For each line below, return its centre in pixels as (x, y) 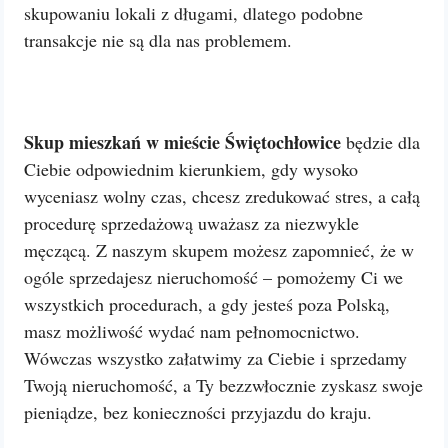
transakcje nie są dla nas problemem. (158, 40)
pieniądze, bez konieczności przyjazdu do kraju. (198, 412)
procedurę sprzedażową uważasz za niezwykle (191, 223)
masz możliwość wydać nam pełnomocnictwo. (192, 331)
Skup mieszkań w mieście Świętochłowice (182, 142)
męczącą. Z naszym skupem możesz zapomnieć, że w (219, 250)
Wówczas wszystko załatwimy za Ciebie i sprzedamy (215, 358)
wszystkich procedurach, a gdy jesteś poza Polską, (207, 304)
